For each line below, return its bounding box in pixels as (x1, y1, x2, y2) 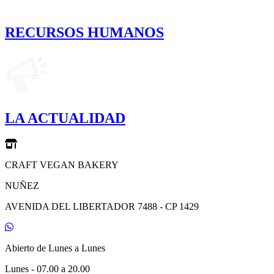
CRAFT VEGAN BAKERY (5, 160, 119, 171)
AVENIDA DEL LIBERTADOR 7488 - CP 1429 (5, 201, 199, 212)
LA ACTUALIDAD (5, 110, 125, 127)
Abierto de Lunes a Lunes (5, 243, 105, 254)
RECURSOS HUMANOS (5, 24, 164, 40)
